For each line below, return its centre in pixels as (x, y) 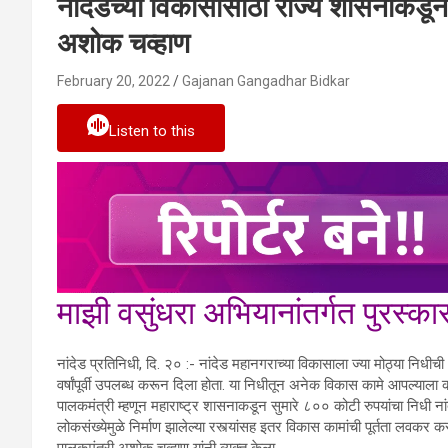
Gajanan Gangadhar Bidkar (266, 81)
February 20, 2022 (113, 81)
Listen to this (152, 131)
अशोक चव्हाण (123, 44)
